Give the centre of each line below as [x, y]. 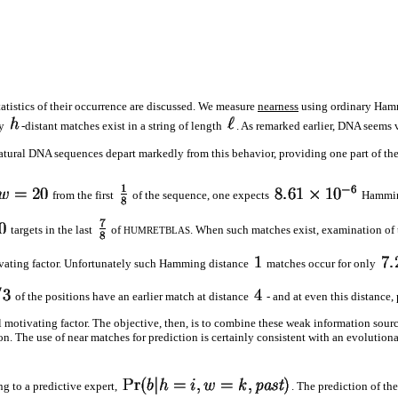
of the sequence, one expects [201, 195]
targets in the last [52, 229]
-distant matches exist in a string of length [123, 126]
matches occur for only [321, 263]
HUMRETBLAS [157, 230]
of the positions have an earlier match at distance [132, 296]
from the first [83, 195]
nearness [278, 107]
